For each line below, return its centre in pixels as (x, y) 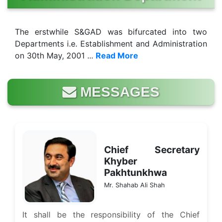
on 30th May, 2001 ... (55, 55)
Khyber (121, 161)
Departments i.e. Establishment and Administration (111, 43)
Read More (117, 55)
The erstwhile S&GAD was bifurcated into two (111, 31)
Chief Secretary (152, 150)
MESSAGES (118, 92)
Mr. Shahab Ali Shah (135, 185)
